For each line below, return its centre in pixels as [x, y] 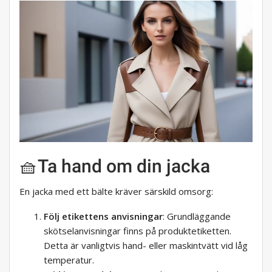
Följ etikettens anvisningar [103, 216]
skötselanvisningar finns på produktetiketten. [138, 231]
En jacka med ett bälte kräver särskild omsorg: [116, 192]
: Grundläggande [197, 216]
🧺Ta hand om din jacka [115, 166]
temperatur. [69, 260]
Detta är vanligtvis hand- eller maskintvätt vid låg [146, 246]
